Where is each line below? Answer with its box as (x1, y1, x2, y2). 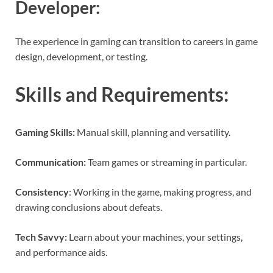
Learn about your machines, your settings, (67, 231, 243, 243)
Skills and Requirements (15, 82, 224, 107)
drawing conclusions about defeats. (15, 201, 162, 213)
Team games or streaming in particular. (88, 156, 247, 168)
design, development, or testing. (15, 51, 147, 63)
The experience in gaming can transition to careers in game (15, 35, 258, 48)
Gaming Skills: (15, 126, 75, 138)
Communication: (15, 156, 88, 168)
